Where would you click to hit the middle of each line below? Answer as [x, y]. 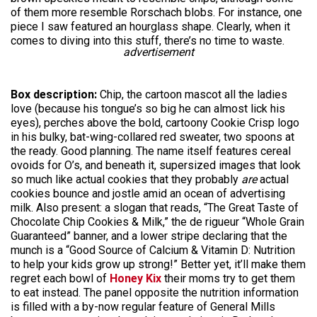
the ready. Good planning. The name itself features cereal [151, 151]
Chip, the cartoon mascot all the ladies [192, 94]
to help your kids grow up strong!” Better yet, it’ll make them [158, 264]
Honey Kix [136, 278]
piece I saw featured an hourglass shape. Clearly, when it [150, 27]
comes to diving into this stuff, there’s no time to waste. [148, 41]
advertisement [158, 52]
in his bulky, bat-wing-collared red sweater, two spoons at [152, 137]
